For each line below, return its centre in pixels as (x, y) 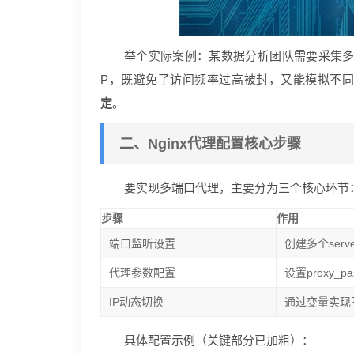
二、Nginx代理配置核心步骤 (210, 144)
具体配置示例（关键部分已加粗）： (219, 340)
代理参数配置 (143, 273)
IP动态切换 (137, 302)
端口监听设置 (143, 243)
